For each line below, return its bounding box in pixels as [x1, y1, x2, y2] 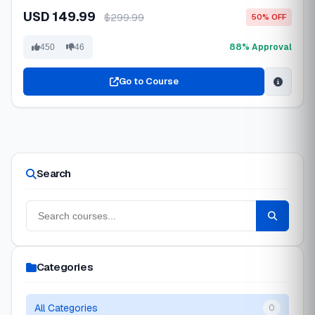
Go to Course [118, 75, 179, 87]
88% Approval [229, 41, 292, 53]
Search [36, 167, 71, 180]
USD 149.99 [23, 8, 98, 25]
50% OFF [252, 11, 286, 22]
